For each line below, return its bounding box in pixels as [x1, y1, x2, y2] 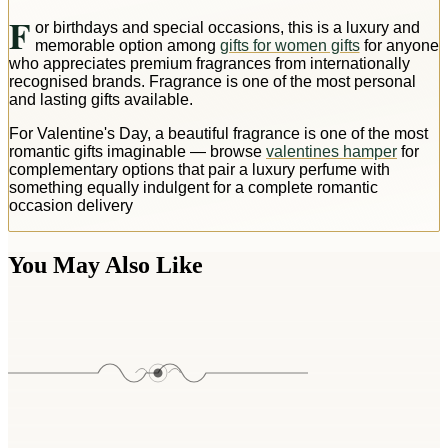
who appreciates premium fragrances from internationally [9, 54, 410, 72]
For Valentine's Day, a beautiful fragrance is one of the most [9, 124, 428, 142]
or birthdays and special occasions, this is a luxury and [34, 18, 420, 36]
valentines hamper [266, 142, 397, 160]
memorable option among [34, 36, 220, 54]
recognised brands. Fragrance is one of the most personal [9, 72, 416, 90]
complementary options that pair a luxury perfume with [9, 160, 390, 178]
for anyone [359, 36, 439, 54]
